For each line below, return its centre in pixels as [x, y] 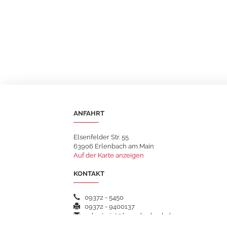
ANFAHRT [89, 113]
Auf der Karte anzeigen [109, 155]
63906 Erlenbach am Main [114, 146]
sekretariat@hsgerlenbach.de [127, 216]
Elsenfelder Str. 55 [101, 137]
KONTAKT [89, 174]
